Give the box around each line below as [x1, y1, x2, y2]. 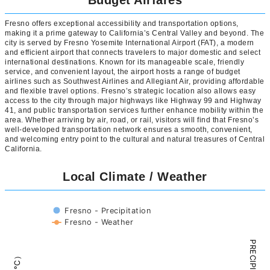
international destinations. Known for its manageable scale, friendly [5, 58, 244, 66]
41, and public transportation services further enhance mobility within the [5, 106, 263, 115]
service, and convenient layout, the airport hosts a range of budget [5, 67, 240, 76]
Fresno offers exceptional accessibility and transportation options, [5, 19, 239, 28]
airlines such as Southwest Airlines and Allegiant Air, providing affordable [5, 77, 265, 86]
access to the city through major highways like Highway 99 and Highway [5, 96, 262, 105]
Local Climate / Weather [63, 170, 207, 183]
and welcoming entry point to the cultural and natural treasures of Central [5, 135, 265, 143]
